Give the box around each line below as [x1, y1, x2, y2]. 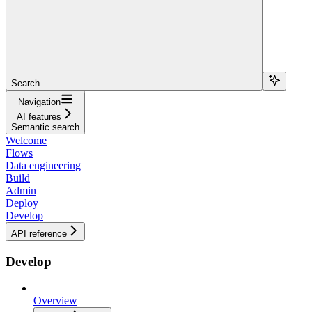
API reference [11, 228, 67, 239]
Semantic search [11, 121, 79, 132]
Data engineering [6, 159, 81, 171]
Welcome [6, 134, 47, 146]
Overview [33, 295, 77, 307]
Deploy [6, 196, 38, 209]
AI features [17, 111, 61, 122]
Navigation [17, 96, 61, 107]
